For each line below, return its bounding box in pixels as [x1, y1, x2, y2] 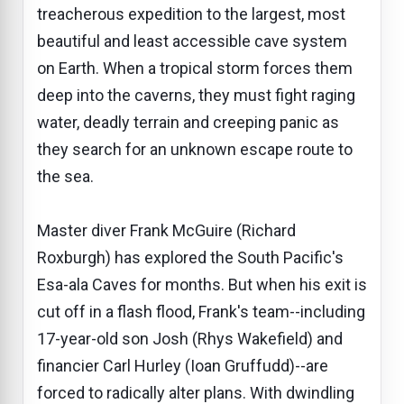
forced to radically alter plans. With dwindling [37, 382, 354, 402]
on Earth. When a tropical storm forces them [37, 58, 353, 78]
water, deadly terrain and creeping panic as [37, 112, 339, 132]
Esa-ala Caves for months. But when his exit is [37, 274, 367, 294]
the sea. [37, 166, 94, 186]
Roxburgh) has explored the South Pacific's [37, 247, 344, 267]
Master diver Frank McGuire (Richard [37, 220, 296, 240]
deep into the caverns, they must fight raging [37, 85, 355, 105]
